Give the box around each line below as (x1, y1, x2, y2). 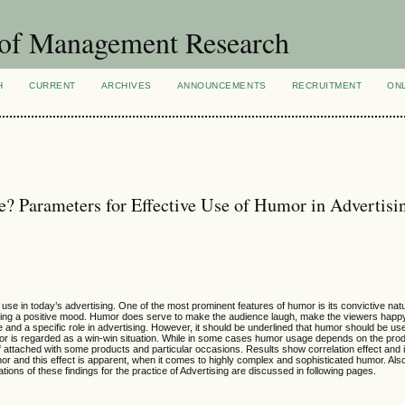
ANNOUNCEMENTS (176, 80, 267, 90)
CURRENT (29, 80, 76, 90)
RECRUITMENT (291, 80, 363, 90)
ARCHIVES (100, 80, 152, 90)
